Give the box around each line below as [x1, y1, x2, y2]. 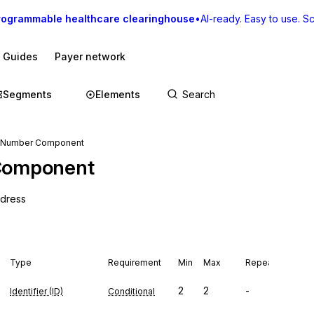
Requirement [108, 257, 161, 268]
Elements [95, 88, 140, 100]
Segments [3, 88, 52, 100]
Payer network [55, 50, 125, 62]
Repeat [245, 257, 275, 268]
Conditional [108, 286, 155, 296]
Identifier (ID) [10, 286, 63, 296]
